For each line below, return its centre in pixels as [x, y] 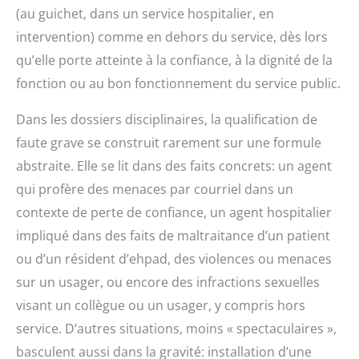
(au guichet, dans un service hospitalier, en [145, 14]
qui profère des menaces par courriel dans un [155, 190]
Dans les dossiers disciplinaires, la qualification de [167, 120]
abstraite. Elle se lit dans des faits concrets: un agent [174, 166]
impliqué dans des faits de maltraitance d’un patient [173, 236]
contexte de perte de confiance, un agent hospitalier [174, 213]
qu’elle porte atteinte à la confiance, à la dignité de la [174, 61]
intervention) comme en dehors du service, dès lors [172, 37]
